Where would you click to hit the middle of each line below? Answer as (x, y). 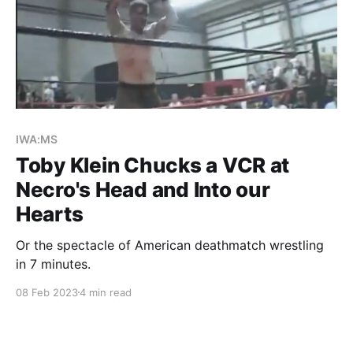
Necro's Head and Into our (143, 189)
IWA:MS (37, 139)
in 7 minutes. (53, 264)
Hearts (50, 214)
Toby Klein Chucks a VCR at (153, 165)
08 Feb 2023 (47, 292)
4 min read (106, 292)
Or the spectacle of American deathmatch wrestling (170, 245)
